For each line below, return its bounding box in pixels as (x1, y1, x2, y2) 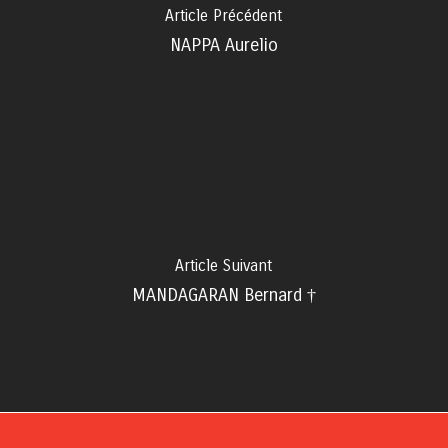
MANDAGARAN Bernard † (131, 284, 316, 306)
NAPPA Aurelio (169, 34, 278, 56)
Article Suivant (175, 256, 273, 275)
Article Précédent (165, 6, 283, 25)
